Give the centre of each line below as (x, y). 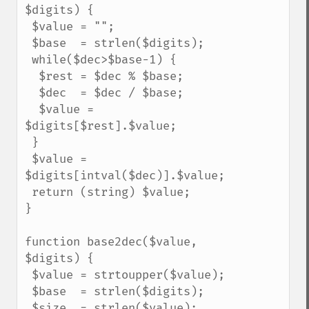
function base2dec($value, (111, 242)
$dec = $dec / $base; (32, 93)
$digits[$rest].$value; (101, 126)
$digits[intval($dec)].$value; (125, 176)
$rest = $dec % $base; (32, 76)
